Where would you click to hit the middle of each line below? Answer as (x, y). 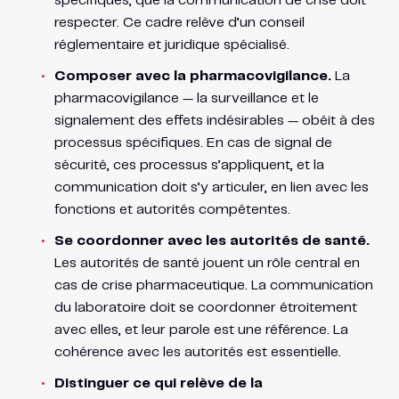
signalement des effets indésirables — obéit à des (214, 120)
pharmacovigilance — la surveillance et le (186, 98)
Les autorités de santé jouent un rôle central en (207, 263)
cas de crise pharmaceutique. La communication (213, 285)
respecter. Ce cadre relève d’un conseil (179, 22)
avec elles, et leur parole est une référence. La (201, 330)
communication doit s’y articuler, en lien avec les (211, 187)
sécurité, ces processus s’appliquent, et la (189, 165)
